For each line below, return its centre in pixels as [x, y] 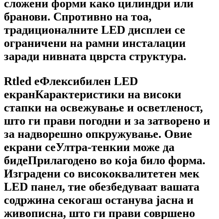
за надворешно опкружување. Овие [98, 134]
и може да [149, 147]
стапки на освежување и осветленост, [103, 107]
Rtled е [22, 81]
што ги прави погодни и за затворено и [107, 120]
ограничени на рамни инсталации [95, 43]
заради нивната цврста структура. [95, 56]
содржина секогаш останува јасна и [99, 200]
